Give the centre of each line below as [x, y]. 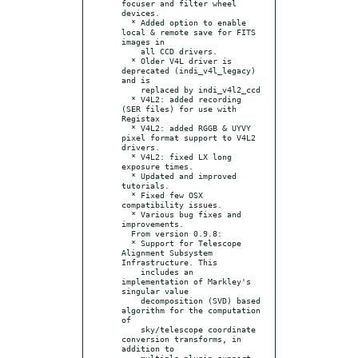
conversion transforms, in [181, 338]
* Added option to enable [126, 22]
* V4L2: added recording [126, 99]
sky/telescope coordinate [131, 329]
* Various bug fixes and [126, 214]
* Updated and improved [126, 175]
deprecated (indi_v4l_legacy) [189, 70]
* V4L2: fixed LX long [126, 156]
